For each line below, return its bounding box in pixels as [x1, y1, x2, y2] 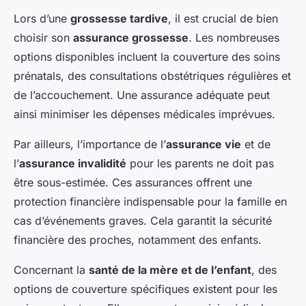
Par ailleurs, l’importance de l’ [14, 137, 166, 151]
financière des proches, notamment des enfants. [14, 233, 262, 247]
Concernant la [14, 263, 89, 277]
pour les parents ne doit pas [126, 156, 274, 170]
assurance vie [166, 137, 241, 151]
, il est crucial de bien [168, 12, 278, 25]
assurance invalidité [19, 156, 126, 170]
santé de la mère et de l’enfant [89, 263, 251, 277]
